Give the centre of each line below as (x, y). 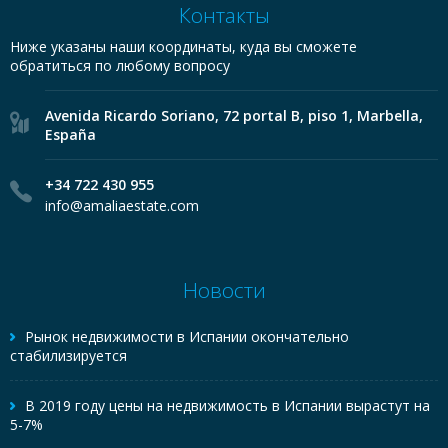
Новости (224, 290)
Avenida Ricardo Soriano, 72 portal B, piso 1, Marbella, (234, 115)
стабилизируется (68, 355)
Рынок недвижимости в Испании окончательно (187, 336)
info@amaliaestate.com (122, 205)
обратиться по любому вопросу (120, 65)
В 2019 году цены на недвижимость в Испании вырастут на (227, 405)
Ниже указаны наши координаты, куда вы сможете (183, 46)
